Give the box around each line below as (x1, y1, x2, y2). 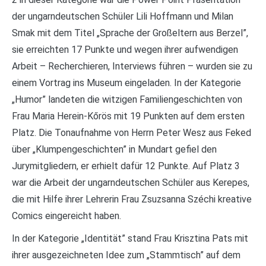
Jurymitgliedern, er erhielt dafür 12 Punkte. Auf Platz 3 (12, 160, 240, 172)
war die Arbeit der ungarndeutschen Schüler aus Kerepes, (12, 177, 249, 188)
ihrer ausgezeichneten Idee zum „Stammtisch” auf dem (12, 249, 240, 261)
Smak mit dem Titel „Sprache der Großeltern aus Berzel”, (12, 27, 248, 39)
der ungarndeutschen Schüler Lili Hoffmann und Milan (12, 11, 233, 22)
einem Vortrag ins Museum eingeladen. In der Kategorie (12, 77, 241, 88)
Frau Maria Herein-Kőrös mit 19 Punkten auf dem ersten (12, 110, 245, 122)
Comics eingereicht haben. (12, 210, 121, 221)
